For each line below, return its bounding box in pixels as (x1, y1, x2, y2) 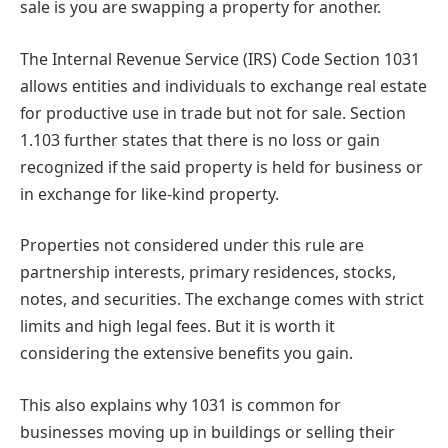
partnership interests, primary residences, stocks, (20, 261, 396, 284)
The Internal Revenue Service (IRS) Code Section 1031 (20, 47, 420, 70)
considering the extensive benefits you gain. (20, 342, 353, 365)
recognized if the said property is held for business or (20, 155, 423, 178)
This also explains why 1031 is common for (20, 393, 341, 416)
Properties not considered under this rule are (20, 234, 364, 257)
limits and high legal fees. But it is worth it (20, 315, 335, 338)
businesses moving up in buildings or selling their (20, 420, 395, 443)
